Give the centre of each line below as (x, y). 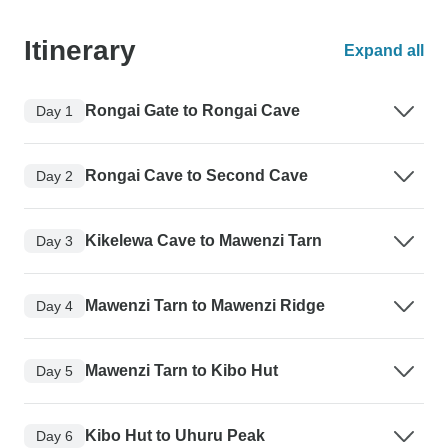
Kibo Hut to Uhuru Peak (175, 435)
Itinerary (80, 50)
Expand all (384, 50)
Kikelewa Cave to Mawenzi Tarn (203, 240)
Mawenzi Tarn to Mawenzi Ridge (205, 305)
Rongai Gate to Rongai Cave (192, 110)
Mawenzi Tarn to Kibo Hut (181, 370)
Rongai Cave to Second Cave (196, 175)
